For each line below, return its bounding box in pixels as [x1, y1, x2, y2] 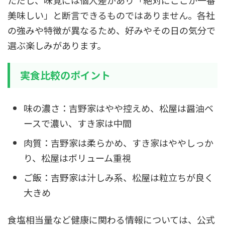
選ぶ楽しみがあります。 [8, 39, 106, 52]
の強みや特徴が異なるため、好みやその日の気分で [8, 24, 215, 37]
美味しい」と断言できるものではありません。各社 [8, 9, 215, 22]
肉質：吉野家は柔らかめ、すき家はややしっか [24, 136, 213, 149]
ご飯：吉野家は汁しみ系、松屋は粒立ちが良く [24, 170, 213, 184]
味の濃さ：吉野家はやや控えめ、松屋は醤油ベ [24, 101, 213, 115]
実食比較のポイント [20, 68, 110, 82]
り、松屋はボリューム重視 [24, 151, 131, 164]
